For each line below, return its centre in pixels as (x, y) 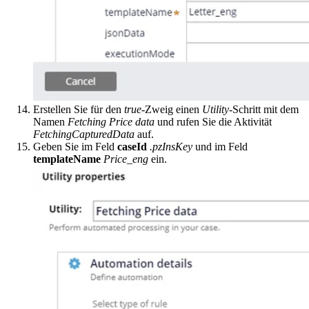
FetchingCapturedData (84, 134)
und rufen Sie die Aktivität (213, 122)
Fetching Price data (111, 122)
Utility (216, 110)
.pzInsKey (171, 147)
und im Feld (220, 147)
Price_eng (126, 159)
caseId (132, 147)
